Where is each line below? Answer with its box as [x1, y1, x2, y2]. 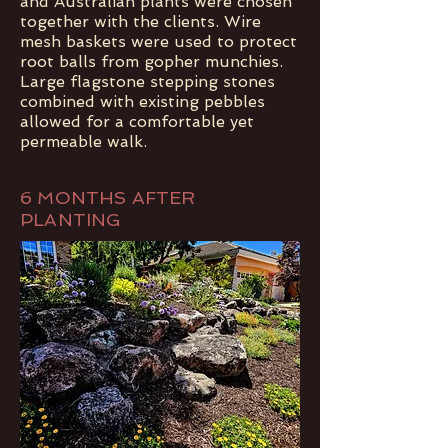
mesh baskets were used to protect [20, 32, 297, 51]
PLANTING [20, 209, 122, 230]
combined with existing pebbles [20, 92, 265, 111]
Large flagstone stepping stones [20, 72, 275, 91]
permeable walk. [20, 132, 147, 151]
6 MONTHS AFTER [20, 187, 196, 208]
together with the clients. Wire [20, 12, 261, 31]
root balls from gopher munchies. [20, 52, 283, 71]
